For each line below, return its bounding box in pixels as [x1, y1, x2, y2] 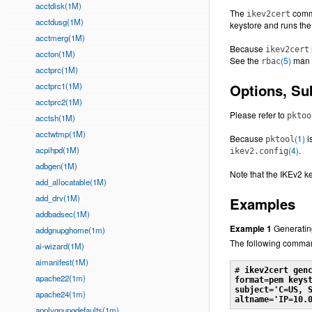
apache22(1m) [36, 272, 86, 283]
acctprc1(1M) [36, 80, 82, 91]
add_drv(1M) [36, 192, 80, 203]
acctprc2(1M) [36, 96, 82, 107]
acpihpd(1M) [36, 144, 79, 155]
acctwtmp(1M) [36, 128, 86, 139]
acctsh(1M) [36, 112, 75, 123]
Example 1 [230, 222, 274, 235]
